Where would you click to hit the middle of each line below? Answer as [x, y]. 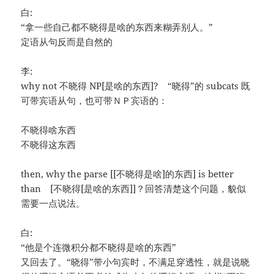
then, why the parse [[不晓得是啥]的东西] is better [128, 174]
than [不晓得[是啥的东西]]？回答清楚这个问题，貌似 [134, 189]
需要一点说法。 [53, 203]
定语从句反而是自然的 [67, 42]
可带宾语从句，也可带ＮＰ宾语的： [94, 101]
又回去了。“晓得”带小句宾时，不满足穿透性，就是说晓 [135, 262]
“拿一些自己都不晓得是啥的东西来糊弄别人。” [117, 27]
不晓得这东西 [49, 145]
